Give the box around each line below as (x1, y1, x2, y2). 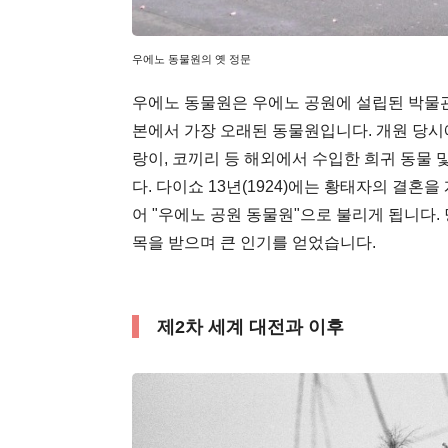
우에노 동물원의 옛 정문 (132, 53, 251, 66)
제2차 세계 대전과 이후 (157, 317, 344, 338)
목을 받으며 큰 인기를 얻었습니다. (132, 234, 376, 252)
